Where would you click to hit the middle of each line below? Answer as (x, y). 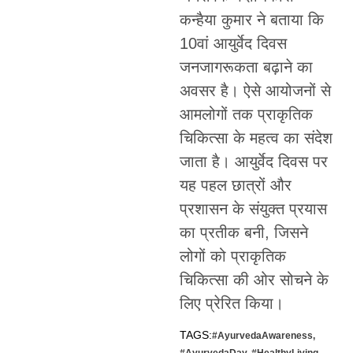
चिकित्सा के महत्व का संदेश (256, 137)
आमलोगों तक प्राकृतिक (246, 114)
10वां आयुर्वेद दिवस (233, 43)
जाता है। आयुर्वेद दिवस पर (253, 161)
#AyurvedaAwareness (262, 336)
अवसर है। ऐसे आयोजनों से (255, 90)
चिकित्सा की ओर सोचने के (254, 279)
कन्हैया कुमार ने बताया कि (251, 19)
